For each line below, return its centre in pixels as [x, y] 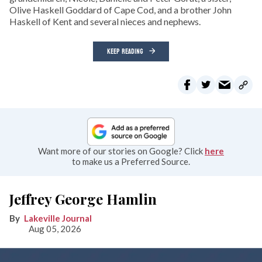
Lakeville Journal [58, 218]
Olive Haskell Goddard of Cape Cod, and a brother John [120, 10]
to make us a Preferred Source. [131, 161]
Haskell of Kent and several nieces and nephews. [105, 22]
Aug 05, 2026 [55, 228]
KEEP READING [125, 52]
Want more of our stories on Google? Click [121, 151]
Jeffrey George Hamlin [83, 199]
